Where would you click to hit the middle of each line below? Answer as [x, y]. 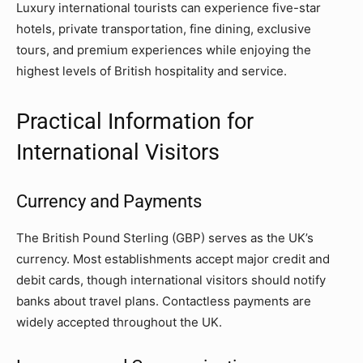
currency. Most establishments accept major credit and [173, 258]
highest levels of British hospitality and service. [152, 70]
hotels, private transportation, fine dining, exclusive [164, 28]
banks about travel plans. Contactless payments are [164, 301]
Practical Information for [135, 121]
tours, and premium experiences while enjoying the [164, 49]
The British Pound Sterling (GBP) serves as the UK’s [165, 237]
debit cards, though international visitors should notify [171, 280]
